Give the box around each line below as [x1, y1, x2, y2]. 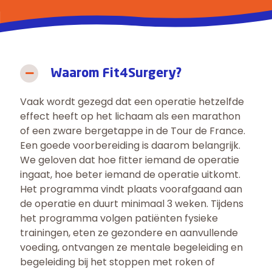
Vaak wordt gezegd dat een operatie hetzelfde [20, 95, 244, 109]
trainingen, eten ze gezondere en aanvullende [20, 226, 238, 240]
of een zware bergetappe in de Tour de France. [20, 124, 245, 138]
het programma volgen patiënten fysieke [20, 211, 218, 226]
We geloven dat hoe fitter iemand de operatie [20, 153, 239, 168]
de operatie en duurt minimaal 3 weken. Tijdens [20, 197, 243, 211]
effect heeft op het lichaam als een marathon [20, 109, 240, 124]
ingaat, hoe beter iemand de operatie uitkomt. [20, 168, 240, 182]
